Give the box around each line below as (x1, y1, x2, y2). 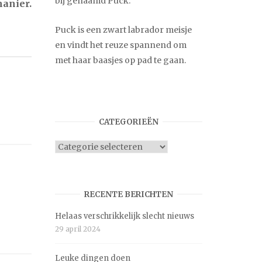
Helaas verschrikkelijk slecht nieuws (55, 211, 194, 222)
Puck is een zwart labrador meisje (55, 24, 192, 35)
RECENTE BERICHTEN (84, 189, 173, 199)
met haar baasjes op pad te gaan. (55, 54, 186, 65)
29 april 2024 (55, 225, 101, 234)
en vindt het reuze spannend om (55, 39, 187, 50)
